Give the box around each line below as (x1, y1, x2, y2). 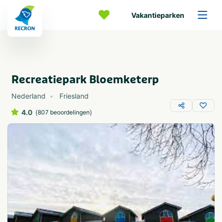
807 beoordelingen (38, 109, 90, 116)
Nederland (11, 92, 46, 100)
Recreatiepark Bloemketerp (11, 73, 159, 87)
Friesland (59, 92, 89, 100)
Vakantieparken (131, 10, 184, 19)
